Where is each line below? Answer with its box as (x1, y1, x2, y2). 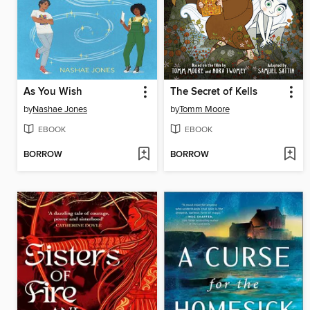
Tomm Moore (179, 103, 230, 115)
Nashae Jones (33, 103, 87, 115)
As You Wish (24, 85, 82, 98)
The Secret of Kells (170, 85, 257, 98)
